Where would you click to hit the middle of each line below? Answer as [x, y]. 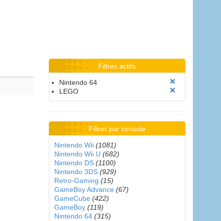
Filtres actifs [117, 66]
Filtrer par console [117, 129]
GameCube [72, 198]
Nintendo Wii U [77, 154]
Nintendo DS [74, 163]
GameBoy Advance [84, 189]
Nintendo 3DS [76, 172]
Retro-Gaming [76, 181]
